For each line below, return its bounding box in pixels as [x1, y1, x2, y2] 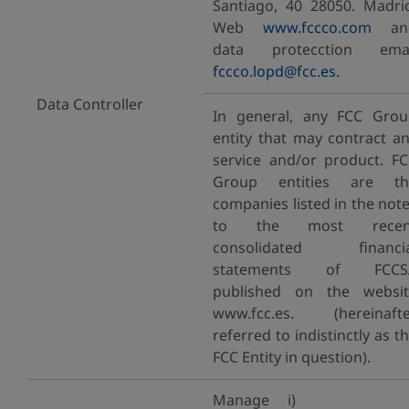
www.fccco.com [263, 17, 372, 37]
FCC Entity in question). [213, 347, 371, 367]
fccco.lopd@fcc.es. [213, 61, 340, 81]
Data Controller [37, 94, 143, 114]
